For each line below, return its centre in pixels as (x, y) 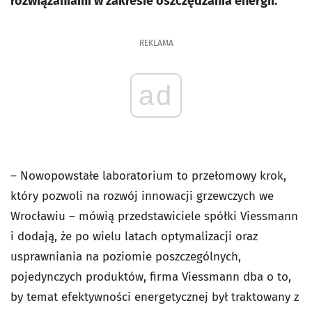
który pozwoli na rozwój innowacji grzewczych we (142, 196)
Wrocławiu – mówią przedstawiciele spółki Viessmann (154, 216)
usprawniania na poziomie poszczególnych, (126, 257)
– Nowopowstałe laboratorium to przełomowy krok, (148, 176)
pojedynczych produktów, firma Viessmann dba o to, (151, 277)
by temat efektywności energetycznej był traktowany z (155, 297)
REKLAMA (156, 43)
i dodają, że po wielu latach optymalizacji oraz (134, 236)
